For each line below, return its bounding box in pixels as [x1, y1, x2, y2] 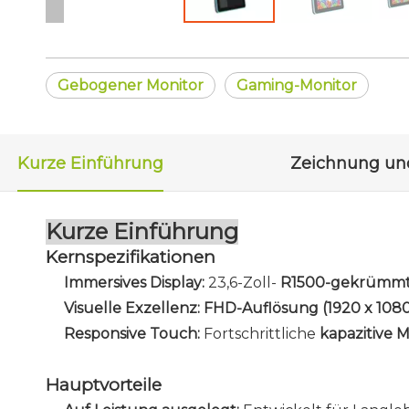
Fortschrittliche [204, 325, 320, 342]
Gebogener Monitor [58, 77, 204, 94]
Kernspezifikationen [46, 246, 215, 267]
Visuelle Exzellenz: [64, 299, 200, 317]
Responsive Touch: [64, 325, 204, 342]
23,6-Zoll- [208, 274, 280, 291]
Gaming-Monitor [236, 77, 357, 94]
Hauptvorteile [46, 374, 162, 395]
